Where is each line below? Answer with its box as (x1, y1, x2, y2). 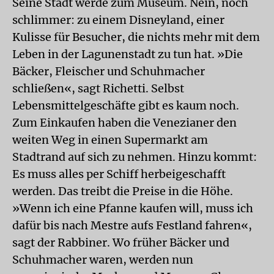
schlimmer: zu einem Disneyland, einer (12, 13, 224, 27)
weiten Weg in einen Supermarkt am (12, 133, 208, 147)
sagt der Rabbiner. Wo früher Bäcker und (12, 235, 229, 250)
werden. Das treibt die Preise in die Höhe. (12, 184, 233, 198)
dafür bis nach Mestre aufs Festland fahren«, (12, 218, 252, 232)
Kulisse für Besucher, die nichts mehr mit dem (12, 30, 260, 44)
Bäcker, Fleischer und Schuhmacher (12, 64, 205, 78)
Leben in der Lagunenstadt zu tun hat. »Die (12, 47, 243, 61)
